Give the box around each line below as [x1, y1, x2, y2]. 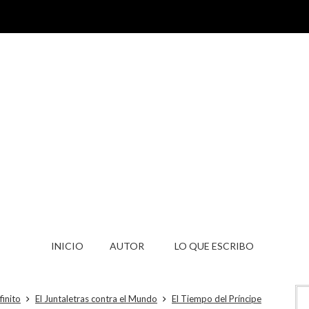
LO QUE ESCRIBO [175, 240, 254, 252]
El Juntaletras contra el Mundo [35, 293, 157, 304]
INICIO [51, 240, 83, 252]
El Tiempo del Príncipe [172, 293, 261, 304]
